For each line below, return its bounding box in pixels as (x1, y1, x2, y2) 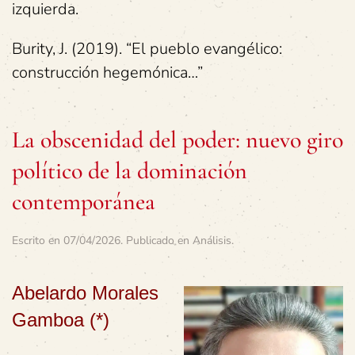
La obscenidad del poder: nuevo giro (12, 125, 343, 155)
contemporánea (12, 187, 155, 216)
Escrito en (12, 233, 63, 248)
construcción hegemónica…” (12, 62, 203, 83)
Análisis (193, 233, 231, 248)
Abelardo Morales (12, 282, 158, 303)
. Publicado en (120, 233, 193, 248)
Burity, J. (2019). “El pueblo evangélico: (12, 38, 282, 59)
